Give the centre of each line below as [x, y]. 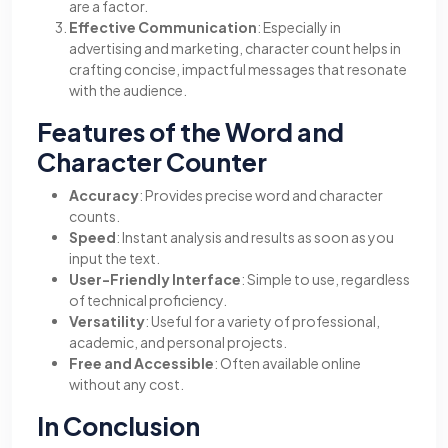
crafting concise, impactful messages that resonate [238, 69]
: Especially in [299, 27]
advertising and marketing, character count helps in [235, 48]
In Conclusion [118, 426]
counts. [94, 216]
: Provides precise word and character [261, 195]
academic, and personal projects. [178, 342]
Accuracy [104, 195]
